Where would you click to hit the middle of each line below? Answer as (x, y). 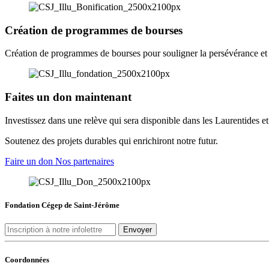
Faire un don (30, 161)
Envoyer (138, 230)
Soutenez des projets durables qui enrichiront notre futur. (111, 141)
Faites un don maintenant (68, 97)
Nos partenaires (85, 161)
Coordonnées (27, 260)
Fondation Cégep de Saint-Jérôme (62, 205)
